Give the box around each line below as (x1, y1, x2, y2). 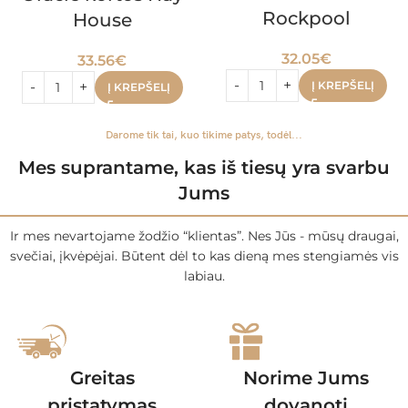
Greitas (69, 366, 135, 389)
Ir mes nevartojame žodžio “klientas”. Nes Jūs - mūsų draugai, (9, 227, 399, 244)
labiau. (183, 267, 225, 284)
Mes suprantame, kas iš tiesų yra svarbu (18, 156, 390, 178)
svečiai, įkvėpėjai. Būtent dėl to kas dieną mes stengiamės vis (9, 247, 399, 264)
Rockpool (261, 7, 351, 29)
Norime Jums (243, 366, 369, 389)
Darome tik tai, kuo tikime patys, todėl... (106, 127, 302, 142)
